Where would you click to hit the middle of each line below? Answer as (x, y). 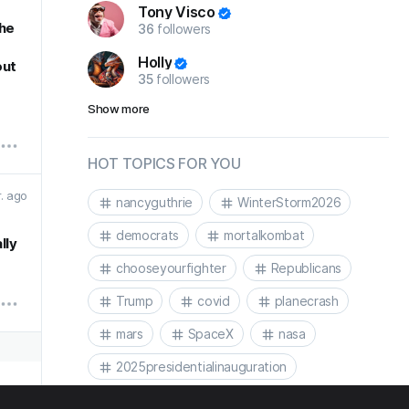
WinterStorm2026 (289, 202)
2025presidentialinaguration (198, 399)
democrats (148, 235)
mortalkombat (264, 235)
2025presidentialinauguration (202, 366)
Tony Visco (177, 12)
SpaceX (210, 333)
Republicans (306, 267)
